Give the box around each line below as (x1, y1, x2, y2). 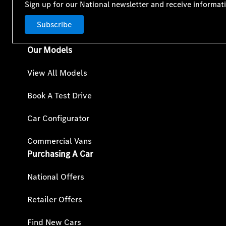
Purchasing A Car (27, 148, 93, 160)
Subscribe (37, 19, 72, 30)
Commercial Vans (27, 135, 92, 147)
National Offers (27, 171, 84, 183)
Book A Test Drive (27, 90, 92, 102)
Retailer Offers (27, 194, 82, 206)
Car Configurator (27, 112, 89, 125)
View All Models (27, 67, 87, 79)
